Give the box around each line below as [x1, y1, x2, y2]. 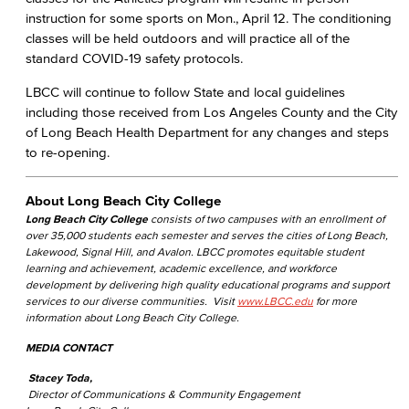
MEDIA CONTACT [26, 341, 112, 353]
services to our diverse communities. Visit [26, 295, 237, 307]
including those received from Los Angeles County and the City [26, 104, 397, 120]
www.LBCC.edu [237, 295, 313, 307]
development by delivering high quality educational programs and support [26, 278, 390, 290]
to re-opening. [26, 144, 113, 160]
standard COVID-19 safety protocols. [26, 50, 243, 66]
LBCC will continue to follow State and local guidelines [26, 84, 345, 100]
